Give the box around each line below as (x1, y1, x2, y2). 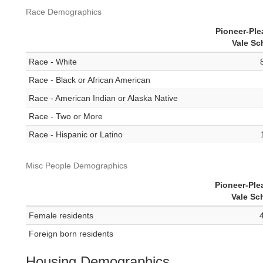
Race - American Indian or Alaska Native (29, 93, 178, 103)
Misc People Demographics (26, 161, 127, 171)
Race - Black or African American (29, 75, 150, 85)
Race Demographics (26, 7, 102, 17)
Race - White (29, 57, 77, 67)
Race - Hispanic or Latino (29, 130, 123, 140)
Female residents (29, 211, 93, 221)
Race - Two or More (29, 112, 103, 122)
